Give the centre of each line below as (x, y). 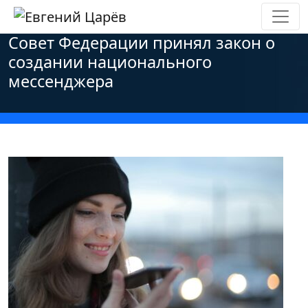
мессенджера (61, 81)
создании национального (110, 62)
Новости (85, 25)
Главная (30, 25)
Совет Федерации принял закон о (142, 43)
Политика (145, 25)
